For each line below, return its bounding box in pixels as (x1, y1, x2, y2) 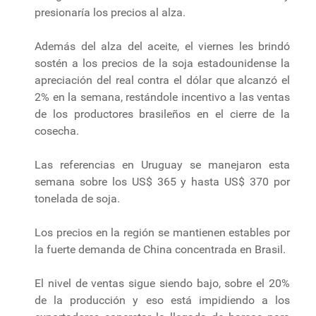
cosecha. (35, 123, 79, 138)
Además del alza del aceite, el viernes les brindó (35, 39, 290, 53)
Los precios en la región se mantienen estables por (35, 225, 290, 239)
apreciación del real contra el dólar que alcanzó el (35, 73, 290, 87)
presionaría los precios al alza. (35, 5, 186, 19)
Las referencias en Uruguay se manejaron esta (35, 157, 290, 171)
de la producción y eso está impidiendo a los (35, 293, 290, 307)
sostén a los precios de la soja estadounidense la (35, 56, 290, 70)
